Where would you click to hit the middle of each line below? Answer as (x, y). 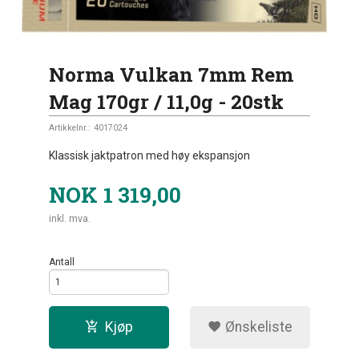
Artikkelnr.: (70, 127)
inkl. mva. (70, 218)
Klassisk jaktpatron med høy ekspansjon (150, 156)
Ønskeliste (257, 327)
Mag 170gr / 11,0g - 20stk (167, 101)
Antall (62, 262)
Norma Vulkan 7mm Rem (171, 74)
